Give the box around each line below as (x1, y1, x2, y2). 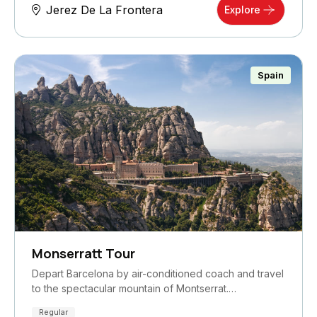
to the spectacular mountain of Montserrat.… (32, 282, 236, 295)
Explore (224, 4, 260, 16)
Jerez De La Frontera (46, 3, 163, 18)
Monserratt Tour (32, 244, 135, 263)
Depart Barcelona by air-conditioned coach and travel (32, 267, 284, 280)
